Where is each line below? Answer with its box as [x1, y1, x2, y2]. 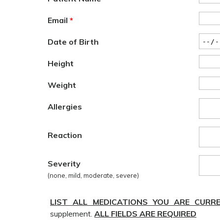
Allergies [48, 102, 82, 111]
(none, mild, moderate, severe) [48, 171, 139, 179]
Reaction [48, 130, 82, 140]
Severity [48, 159, 81, 168]
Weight [48, 80, 76, 90]
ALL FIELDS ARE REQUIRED [94, 209, 196, 219]
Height [48, 58, 74, 68]
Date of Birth [48, 37, 99, 47]
